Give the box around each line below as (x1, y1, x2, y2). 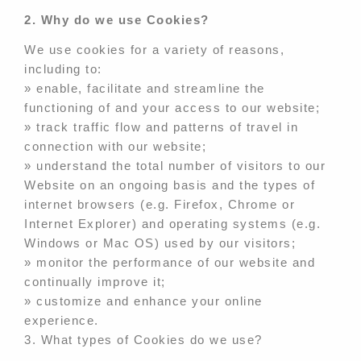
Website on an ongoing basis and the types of (24, 177, 315, 192)
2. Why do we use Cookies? (24, 12, 210, 27)
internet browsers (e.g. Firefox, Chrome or (24, 197, 295, 211)
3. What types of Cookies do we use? (24, 332, 263, 346)
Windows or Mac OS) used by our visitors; (24, 235, 296, 250)
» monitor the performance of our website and (24, 255, 315, 269)
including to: (24, 61, 102, 76)
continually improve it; (24, 274, 166, 288)
